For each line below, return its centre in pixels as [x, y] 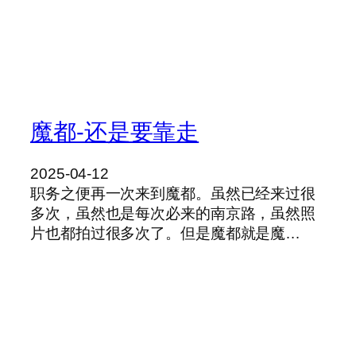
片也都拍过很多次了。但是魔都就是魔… [166, 234]
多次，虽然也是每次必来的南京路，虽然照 [173, 214]
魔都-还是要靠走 [115, 132]
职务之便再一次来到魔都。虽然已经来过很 [173, 194]
